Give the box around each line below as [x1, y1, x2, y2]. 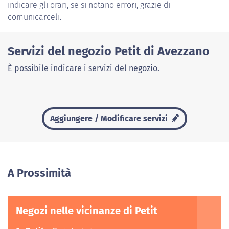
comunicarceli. [8, 12, 61, 22]
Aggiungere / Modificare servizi [50, 113, 170, 123]
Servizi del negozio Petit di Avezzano [8, 44, 210, 58]
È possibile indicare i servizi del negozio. [8, 63, 159, 73]
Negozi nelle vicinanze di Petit [16, 204, 157, 217]
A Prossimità [8, 167, 71, 180]
